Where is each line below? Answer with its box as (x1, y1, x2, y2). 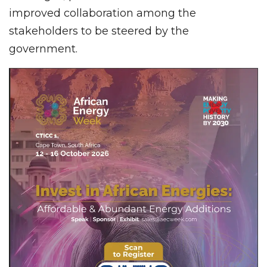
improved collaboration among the (9, 6, 196, 20)
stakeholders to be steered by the (9, 24, 189, 38)
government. (9, 42, 77, 55)
